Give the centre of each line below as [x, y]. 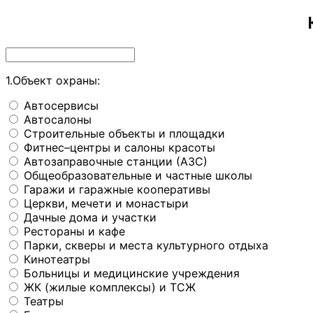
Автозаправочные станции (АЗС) [116, 161]
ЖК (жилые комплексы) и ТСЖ [110, 287]
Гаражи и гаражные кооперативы [117, 189]
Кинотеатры [57, 259]
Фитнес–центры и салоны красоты [119, 147]
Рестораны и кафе [74, 231]
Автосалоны [58, 119]
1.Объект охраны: [53, 80]
